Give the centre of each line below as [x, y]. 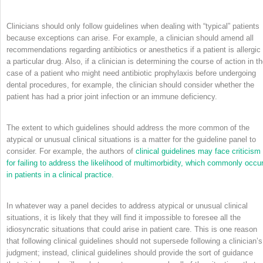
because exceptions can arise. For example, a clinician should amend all [130, 38]
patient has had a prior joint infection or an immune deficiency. [112, 96]
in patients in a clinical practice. [60, 174]
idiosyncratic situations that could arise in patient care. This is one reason [132, 229]
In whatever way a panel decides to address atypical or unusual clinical [127, 205]
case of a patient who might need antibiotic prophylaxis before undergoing [131, 73]
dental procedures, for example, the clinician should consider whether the [130, 85]
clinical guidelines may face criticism [198, 151]
